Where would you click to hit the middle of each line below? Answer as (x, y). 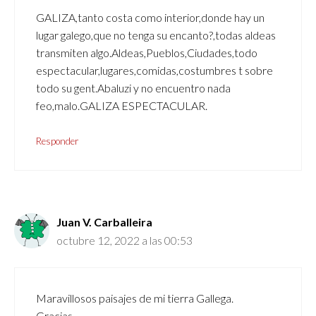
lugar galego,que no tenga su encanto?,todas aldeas (156, 35)
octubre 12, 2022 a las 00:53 (124, 241)
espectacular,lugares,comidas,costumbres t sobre (154, 71)
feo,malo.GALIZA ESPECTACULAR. (122, 106)
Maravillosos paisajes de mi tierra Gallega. (135, 298)
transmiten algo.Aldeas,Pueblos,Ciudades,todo (147, 53)
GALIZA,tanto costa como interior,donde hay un (150, 18)
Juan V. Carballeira (104, 222)
